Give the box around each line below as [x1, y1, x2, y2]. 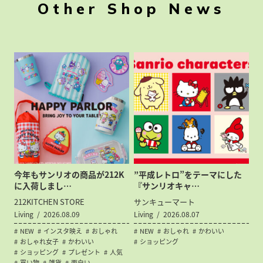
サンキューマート [134, 196, 195, 208]
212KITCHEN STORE [14, 196, 85, 208]
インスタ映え [43, 226, 83, 237]
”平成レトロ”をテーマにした [134, 168, 242, 181]
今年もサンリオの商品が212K [14, 168, 125, 181]
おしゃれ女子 [20, 237, 59, 247]
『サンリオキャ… [134, 180, 200, 192]
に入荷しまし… [14, 180, 72, 192]
